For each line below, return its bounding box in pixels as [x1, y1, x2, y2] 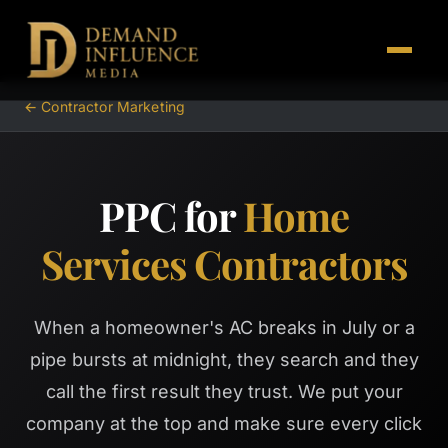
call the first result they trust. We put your [45, 381, 403, 402]
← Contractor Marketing [24, 98, 186, 115]
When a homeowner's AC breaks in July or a [33, 317, 415, 338]
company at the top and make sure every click [26, 413, 422, 434]
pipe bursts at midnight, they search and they [29, 349, 419, 370]
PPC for [99, 189, 243, 242]
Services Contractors [41, 237, 407, 290]
